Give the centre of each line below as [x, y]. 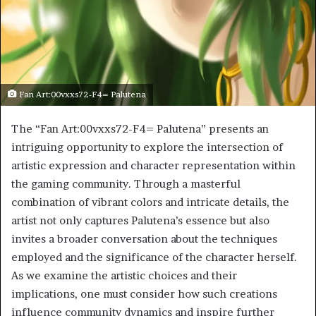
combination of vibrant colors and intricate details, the [150, 202]
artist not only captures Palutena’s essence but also [140, 220]
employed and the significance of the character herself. [154, 257]
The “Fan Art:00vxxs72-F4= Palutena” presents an [140, 128]
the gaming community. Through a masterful [126, 183]
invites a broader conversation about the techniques [144, 238]
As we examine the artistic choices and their [124, 275]
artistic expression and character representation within [153, 165]
